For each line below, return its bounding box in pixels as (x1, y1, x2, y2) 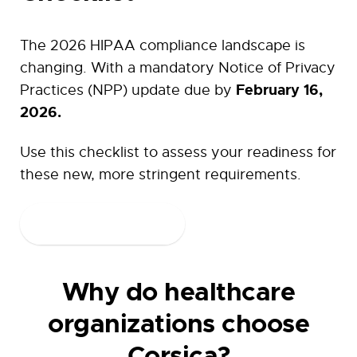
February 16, (236, 80, 323, 100)
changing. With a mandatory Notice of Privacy (20, 59, 335, 77)
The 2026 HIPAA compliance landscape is (20, 37, 305, 55)
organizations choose (48, 308, 309, 341)
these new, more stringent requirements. (20, 166, 301, 184)
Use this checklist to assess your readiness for (20, 143, 336, 162)
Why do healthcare (61, 276, 296, 309)
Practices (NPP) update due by (20, 81, 236, 100)
